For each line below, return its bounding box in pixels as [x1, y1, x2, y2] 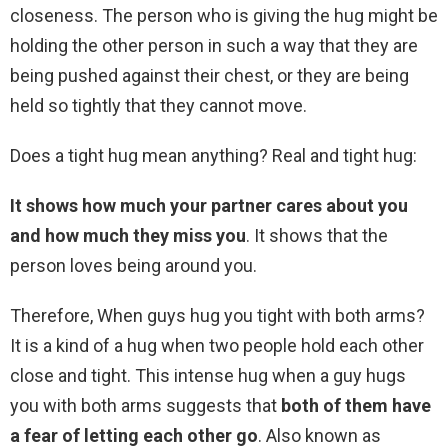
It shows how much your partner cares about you [10, 195, 408, 217]
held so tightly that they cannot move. [10, 95, 307, 117]
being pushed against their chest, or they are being [10, 65, 409, 87]
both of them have [281, 395, 431, 417]
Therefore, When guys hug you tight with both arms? [10, 305, 425, 327]
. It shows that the [246, 225, 388, 247]
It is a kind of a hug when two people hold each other [10, 335, 424, 357]
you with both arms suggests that [10, 395, 281, 417]
